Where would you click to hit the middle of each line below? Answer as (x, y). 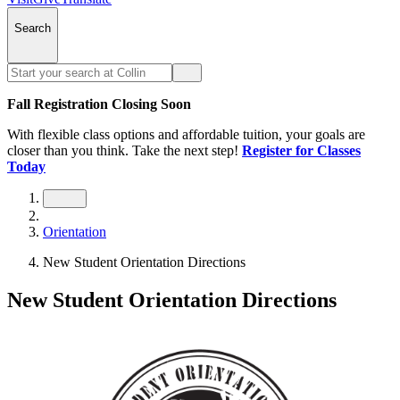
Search (33, 29)
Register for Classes (301, 150)
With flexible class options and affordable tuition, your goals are (186, 134)
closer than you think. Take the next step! (123, 150)
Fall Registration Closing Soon (99, 104)
